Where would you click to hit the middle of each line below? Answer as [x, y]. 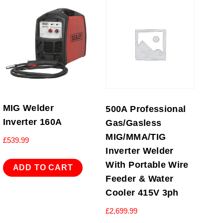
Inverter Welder [140, 151]
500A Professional [146, 109]
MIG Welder [28, 108]
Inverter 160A [32, 122]
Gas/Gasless [134, 123]
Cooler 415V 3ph [142, 192]
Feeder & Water [140, 178]
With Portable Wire [147, 165]
